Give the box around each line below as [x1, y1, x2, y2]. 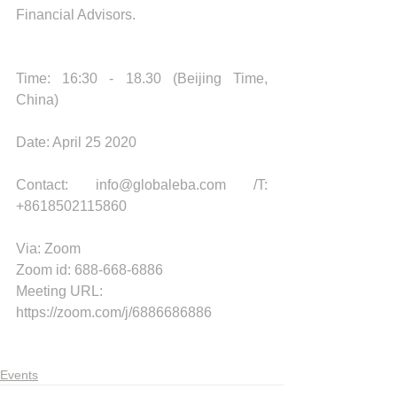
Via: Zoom [16, 241, 84, 256]
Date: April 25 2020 [16, 135, 136, 150]
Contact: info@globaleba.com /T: [16, 177, 268, 192]
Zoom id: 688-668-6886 [16, 262, 163, 277]
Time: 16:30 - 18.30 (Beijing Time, [16, 71, 268, 86]
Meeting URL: [16, 284, 106, 299]
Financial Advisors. [16, 7, 139, 22]
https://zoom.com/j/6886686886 [16, 305, 212, 320]
